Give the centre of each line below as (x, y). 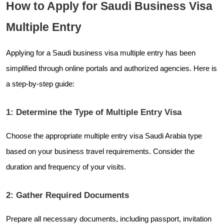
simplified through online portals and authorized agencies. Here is (111, 68)
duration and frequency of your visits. (66, 167)
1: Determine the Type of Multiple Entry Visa (94, 112)
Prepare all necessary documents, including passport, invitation (109, 219)
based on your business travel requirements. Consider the (100, 151)
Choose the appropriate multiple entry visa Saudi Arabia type (104, 136)
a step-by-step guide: (40, 84)
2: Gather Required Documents (67, 195)
